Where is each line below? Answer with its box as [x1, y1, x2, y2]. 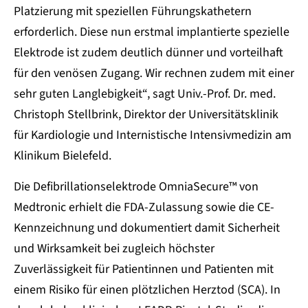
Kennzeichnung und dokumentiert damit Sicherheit [14, 219, 280, 237]
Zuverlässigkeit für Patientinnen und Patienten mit [14, 261, 274, 278]
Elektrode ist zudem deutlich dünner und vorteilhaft [14, 44, 283, 62]
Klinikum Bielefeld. [14, 147, 111, 165]
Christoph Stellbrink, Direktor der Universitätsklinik [14, 106, 278, 124]
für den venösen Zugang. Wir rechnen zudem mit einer [14, 65, 294, 82]
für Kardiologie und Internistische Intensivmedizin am [14, 126, 291, 144]
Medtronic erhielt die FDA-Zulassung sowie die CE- [14, 199, 274, 217]
